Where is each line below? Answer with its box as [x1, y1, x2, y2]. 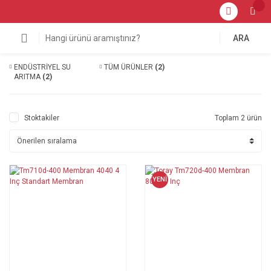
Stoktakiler [24, 114, 59, 122]
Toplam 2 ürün [215, 114, 262, 122]
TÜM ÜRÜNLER [104, 63, 155, 71]
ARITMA [14, 73, 42, 81]
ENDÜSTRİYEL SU [14, 63, 71, 71]
